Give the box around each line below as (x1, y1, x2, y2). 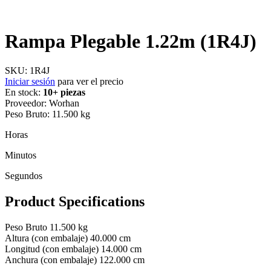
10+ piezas (43, 87, 85, 97)
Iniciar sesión (5, 76, 55, 87)
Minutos (5, 149, 36, 160)
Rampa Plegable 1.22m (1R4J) (5, 30, 256, 52)
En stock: (5, 87, 43, 97)
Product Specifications (5, 193, 145, 209)
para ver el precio (57, 76, 123, 87)
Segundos (5, 170, 42, 181)
